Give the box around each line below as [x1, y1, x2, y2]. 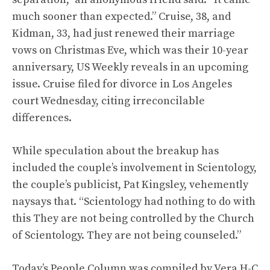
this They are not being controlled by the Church [12, 212, 254, 225]
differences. [12, 111, 72, 125]
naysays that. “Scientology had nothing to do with [12, 195, 256, 209]
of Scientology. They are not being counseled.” [12, 228, 241, 242]
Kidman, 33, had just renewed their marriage [12, 27, 235, 40]
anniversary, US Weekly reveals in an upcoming [12, 60, 248, 74]
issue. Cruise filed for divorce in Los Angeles [12, 77, 232, 91]
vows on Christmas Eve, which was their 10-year [12, 43, 248, 57]
